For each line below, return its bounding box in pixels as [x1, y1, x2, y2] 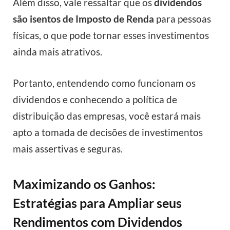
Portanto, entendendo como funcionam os [13, 77, 196, 89]
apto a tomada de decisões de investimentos [13, 126, 203, 139]
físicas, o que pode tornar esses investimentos [13, 29, 209, 41]
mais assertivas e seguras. [13, 143, 123, 155]
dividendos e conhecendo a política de [13, 93, 177, 106]
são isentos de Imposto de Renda [13, 12, 154, 25]
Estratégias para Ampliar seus [13, 195, 182, 210]
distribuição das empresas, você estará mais [13, 110, 201, 122]
